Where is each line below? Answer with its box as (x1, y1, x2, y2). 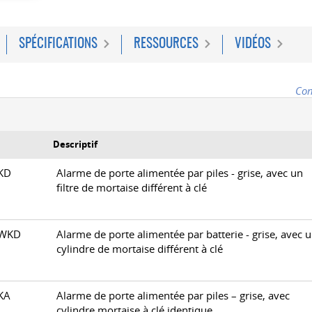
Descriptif (53, 138, 97, 150)
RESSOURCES (134, 38, 198, 51)
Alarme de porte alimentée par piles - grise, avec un (56, 166, 303, 180)
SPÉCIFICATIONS (19, 38, 97, 51)
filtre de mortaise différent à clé (56, 181, 207, 194)
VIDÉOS (235, 38, 271, 51)
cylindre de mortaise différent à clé (56, 242, 223, 256)
